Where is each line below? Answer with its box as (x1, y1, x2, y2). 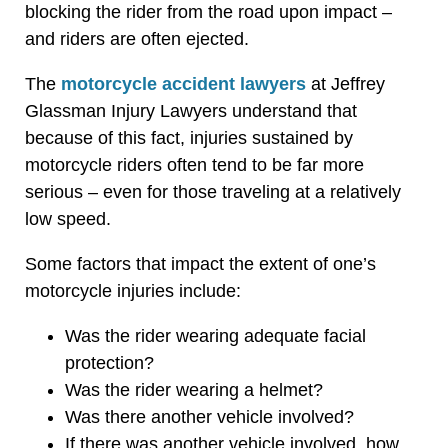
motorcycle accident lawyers (61, 73, 311, 94)
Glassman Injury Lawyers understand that (25, 100, 357, 121)
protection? (65, 352, 154, 373)
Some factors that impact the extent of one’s (25, 253, 376, 274)
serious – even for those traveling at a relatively (25, 181, 401, 202)
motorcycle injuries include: (25, 280, 241, 301)
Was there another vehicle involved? (65, 406, 354, 427)
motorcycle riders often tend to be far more (25, 154, 364, 175)
